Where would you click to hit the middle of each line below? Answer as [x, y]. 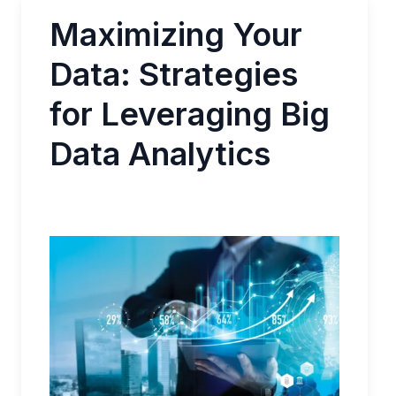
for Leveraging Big [190, 114]
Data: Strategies [174, 74]
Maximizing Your [176, 34]
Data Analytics [160, 154]
